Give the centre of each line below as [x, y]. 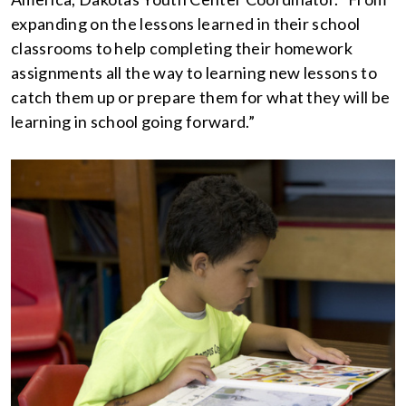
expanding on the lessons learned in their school [186, 24]
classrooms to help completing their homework [182, 48]
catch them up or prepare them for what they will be [201, 97]
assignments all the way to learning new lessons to [194, 72]
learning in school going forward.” [133, 121]
